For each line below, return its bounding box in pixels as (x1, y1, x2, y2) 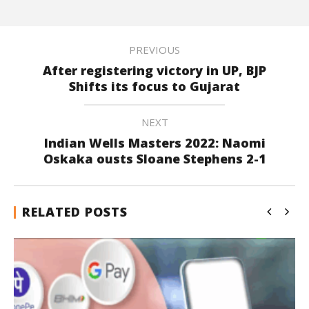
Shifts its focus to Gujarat (69, 78, 240, 94)
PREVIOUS (129, 43, 180, 57)
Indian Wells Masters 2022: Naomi (43, 134, 266, 151)
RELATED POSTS (22, 203, 128, 220)
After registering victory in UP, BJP (43, 62, 266, 79)
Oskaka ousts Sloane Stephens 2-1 (43, 150, 266, 167)
